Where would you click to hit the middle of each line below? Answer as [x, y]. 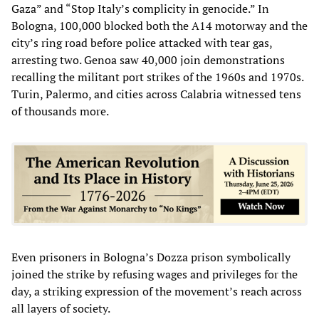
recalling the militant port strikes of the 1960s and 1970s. [157, 77]
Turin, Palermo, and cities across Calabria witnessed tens [156, 94]
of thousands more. [60, 111]
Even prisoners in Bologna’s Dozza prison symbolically [151, 257]
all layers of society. [61, 309]
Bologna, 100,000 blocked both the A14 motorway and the [159, 25]
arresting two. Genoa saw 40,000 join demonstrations [148, 59]
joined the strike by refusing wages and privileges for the [155, 274]
